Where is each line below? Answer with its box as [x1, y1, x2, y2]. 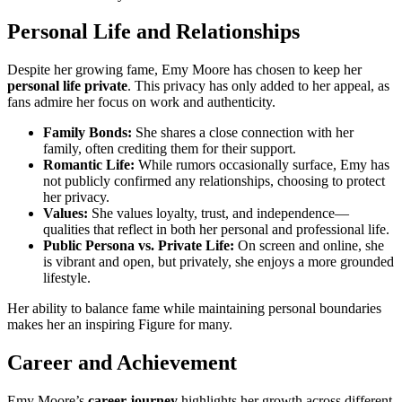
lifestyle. [43, 270, 91, 286]
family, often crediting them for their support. [43, 141, 296, 157]
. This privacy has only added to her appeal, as [127, 78, 389, 94]
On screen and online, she [234, 238, 384, 254]
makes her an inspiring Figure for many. [7, 317, 232, 333]
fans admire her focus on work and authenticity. [7, 94, 275, 110]
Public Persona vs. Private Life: [43, 238, 234, 254]
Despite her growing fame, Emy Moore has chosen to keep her [7, 62, 362, 78]
